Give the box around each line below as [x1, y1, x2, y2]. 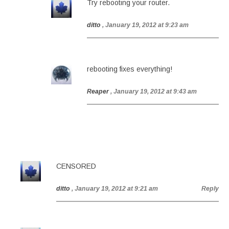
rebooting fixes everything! [87, 65, 172, 73]
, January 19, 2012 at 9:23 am [102, 21, 189, 29]
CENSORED [56, 162, 96, 170]
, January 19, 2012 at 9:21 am [72, 185, 158, 192]
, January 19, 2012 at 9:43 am [110, 88, 197, 95]
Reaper [87, 88, 109, 95]
